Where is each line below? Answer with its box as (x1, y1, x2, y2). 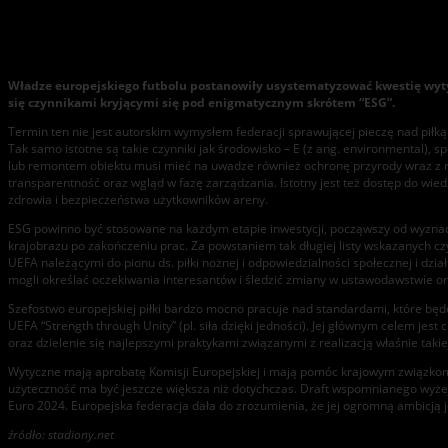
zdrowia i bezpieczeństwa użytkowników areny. (8, 191, 268, 209)
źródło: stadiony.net (8, 426, 114, 444)
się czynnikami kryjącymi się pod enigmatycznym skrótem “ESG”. (8, 94, 395, 112)
